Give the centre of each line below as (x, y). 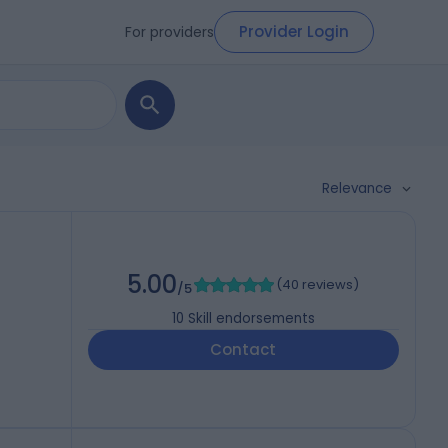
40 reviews (318, 285)
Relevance (357, 188)
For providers (169, 31)
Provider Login (294, 31)
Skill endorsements (251, 319)
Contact (243, 350)
